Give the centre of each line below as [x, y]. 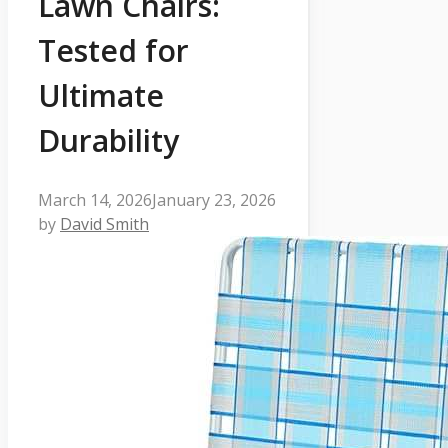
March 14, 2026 [95, 199]
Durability [108, 140]
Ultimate [101, 95]
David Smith [104, 223]
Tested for [113, 50]
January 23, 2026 [214, 199]
